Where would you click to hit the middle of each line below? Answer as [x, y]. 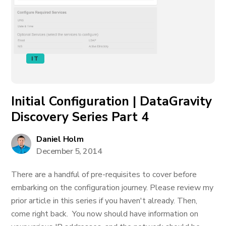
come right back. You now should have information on [105, 214]
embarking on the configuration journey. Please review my [112, 188]
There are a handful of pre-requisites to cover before [104, 175]
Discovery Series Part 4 [80, 117]
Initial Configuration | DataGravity [112, 101]
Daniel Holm [60, 139]
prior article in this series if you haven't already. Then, [104, 201]
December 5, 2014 [69, 151]
